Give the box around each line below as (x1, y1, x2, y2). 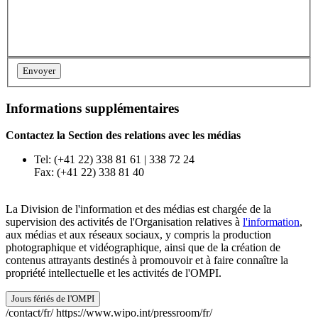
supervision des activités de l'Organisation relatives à (6, 216, 243, 229)
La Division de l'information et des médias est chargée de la (6, 203, 271, 216)
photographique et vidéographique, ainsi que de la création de (6, 241, 280, 254)
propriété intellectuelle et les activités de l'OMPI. (6, 267, 221, 280)
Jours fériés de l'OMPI (11, 293, 94, 305)
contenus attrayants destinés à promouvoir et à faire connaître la (6, 254, 288, 267)
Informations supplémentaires (6, 100, 179, 116)
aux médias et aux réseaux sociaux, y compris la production (6, 229, 271, 241)
